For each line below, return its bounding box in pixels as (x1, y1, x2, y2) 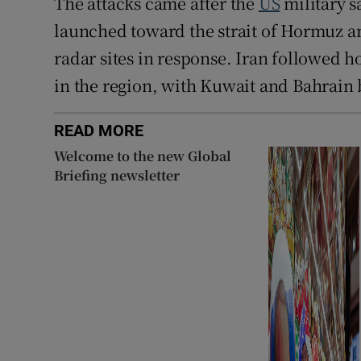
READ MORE (54, 122, 144, 139)
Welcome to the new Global (54, 146, 232, 165)
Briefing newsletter (54, 165, 180, 185)
